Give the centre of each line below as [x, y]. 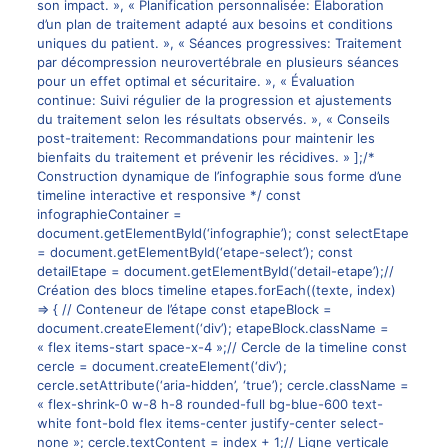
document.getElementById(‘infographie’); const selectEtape [222, 233]
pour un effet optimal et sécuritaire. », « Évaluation [195, 81]
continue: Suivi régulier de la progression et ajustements [214, 100]
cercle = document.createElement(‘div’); [161, 366]
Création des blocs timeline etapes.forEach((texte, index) [216, 290]
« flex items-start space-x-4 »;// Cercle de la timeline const [221, 347]
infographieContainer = [109, 214]
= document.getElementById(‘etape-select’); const [194, 252]
